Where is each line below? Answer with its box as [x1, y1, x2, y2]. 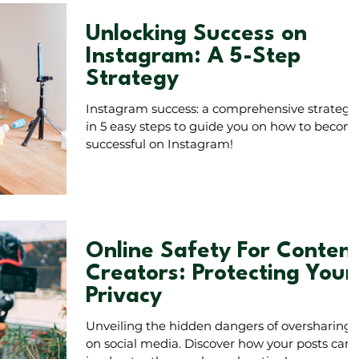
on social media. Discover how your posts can [86, 335, 353, 351]
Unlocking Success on [86, 22, 307, 46]
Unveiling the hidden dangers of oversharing [86, 317, 352, 333]
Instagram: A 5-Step [86, 45, 301, 68]
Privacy [86, 284, 162, 308]
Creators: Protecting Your [86, 262, 355, 285]
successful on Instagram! [86, 135, 233, 151]
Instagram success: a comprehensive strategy [86, 100, 357, 116]
